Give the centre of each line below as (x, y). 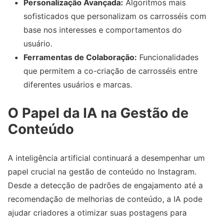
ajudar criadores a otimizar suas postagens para (97, 213)
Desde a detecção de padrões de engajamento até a (105, 186)
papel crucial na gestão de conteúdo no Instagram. (102, 172)
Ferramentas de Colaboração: (80, 57)
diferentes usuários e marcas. (78, 85)
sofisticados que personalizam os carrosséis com (115, 16)
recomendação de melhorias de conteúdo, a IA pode (105, 199)
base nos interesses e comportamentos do (103, 30)
